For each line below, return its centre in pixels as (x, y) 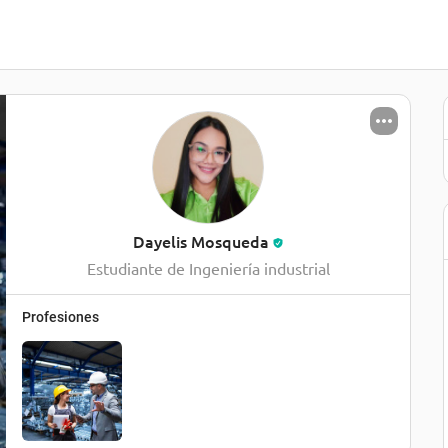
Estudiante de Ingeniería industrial (208, 267)
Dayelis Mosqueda (201, 240)
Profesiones (60, 317)
